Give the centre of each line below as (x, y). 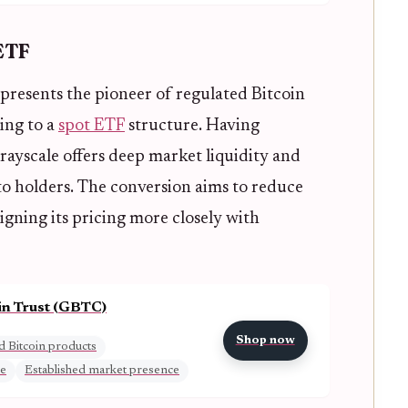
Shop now (265, 341)
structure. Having (192, 127)
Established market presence (102, 371)
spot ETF (92, 127)
